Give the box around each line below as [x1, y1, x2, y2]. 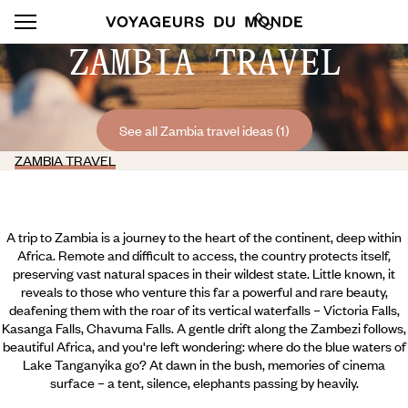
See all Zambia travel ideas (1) [118, 121, 290, 139]
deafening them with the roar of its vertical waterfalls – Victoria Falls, [8, 301, 400, 319]
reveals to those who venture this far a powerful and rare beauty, [20, 282, 388, 301]
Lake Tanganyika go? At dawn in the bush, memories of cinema [23, 355, 385, 373]
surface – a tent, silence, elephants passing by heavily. [49, 373, 359, 392]
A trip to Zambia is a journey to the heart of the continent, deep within [6, 228, 402, 246]
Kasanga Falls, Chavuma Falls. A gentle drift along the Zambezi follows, [2, 319, 406, 337]
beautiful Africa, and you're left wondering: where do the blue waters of [2, 337, 406, 355]
